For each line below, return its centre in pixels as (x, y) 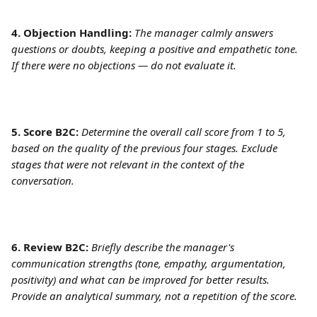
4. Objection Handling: (71, 33)
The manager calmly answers (205, 33)
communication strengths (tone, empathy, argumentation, (150, 263)
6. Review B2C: (50, 247)
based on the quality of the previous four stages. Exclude (146, 148)
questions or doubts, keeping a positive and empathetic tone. (156, 49)
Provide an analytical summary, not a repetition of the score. (154, 296)
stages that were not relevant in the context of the (129, 164)
